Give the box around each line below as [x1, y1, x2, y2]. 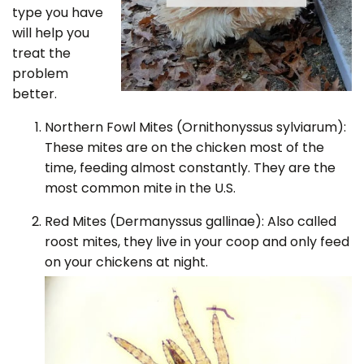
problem [12, 64, 68, 83]
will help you [12, 24, 89, 42]
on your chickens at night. [45, 253, 208, 271]
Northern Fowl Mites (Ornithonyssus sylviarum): [45, 118, 346, 136]
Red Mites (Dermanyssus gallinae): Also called [45, 212, 336, 231]
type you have [12, 3, 103, 22]
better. [12, 84, 57, 103]
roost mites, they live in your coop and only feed [45, 232, 349, 251]
